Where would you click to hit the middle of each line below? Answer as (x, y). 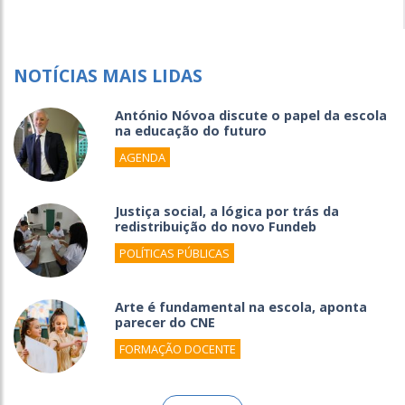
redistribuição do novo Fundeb (216, 227)
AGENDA (142, 158)
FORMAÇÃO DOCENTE (178, 349)
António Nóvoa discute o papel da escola (251, 116)
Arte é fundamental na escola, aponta (241, 307)
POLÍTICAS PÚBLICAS (174, 254)
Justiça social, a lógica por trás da (227, 212)
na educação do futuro (191, 131)
